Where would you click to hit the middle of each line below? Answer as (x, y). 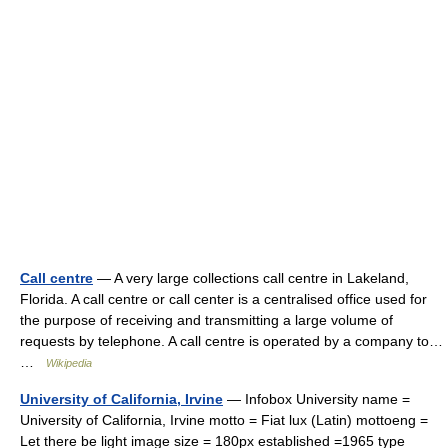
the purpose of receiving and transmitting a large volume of (206, 320)
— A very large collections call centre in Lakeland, (251, 278)
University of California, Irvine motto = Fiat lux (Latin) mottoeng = (224, 420)
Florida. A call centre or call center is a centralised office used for (223, 299)
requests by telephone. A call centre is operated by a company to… (231, 341)
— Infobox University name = (316, 399)
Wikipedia (69, 363)
